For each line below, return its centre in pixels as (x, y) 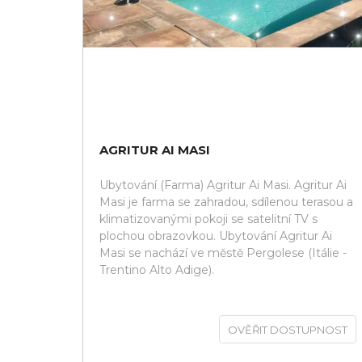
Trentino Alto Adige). (157, 270)
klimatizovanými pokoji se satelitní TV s (208, 219)
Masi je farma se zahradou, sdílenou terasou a (226, 202)
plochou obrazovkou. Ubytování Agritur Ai (216, 236)
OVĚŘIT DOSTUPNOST (288, 330)
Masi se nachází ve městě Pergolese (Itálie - (223, 253)
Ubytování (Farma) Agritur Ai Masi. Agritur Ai (223, 185)
